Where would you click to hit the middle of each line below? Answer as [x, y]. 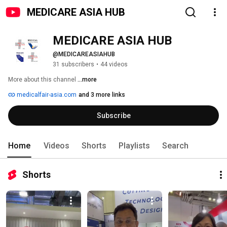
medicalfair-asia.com [46, 95]
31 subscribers [73, 64]
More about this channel [42, 80]
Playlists [134, 146]
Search [175, 146]
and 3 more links [102, 95]
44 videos [114, 64]
